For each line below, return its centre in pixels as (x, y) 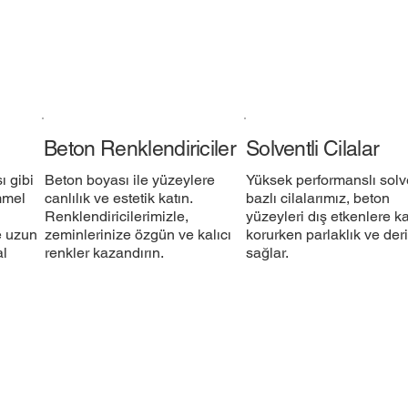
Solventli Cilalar (312, 148)
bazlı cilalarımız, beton (318, 199)
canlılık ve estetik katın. (118, 199)
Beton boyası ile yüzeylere (129, 180)
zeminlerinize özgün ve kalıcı (138, 235)
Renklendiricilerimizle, (116, 217)
